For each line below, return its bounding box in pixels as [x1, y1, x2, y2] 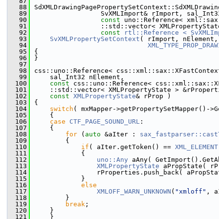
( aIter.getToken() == [89, 143, 175, 151]
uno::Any [97, 156, 128, 163]
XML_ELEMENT [175, 143, 218, 151]
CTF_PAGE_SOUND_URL [69, 118, 140, 125]
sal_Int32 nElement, [34, 73, 124, 81]
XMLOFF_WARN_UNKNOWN [97, 188, 171, 195]
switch [50, 105, 73, 112]
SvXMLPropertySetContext [50, 35, 140, 43]
